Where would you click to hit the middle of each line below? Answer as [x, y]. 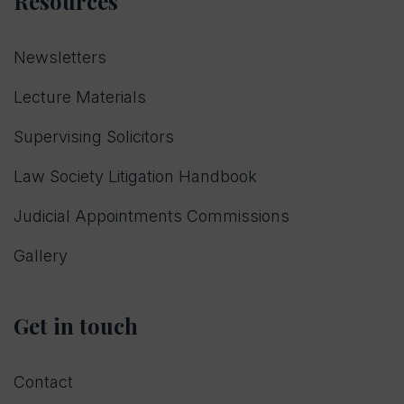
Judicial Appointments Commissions [151, 216]
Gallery [41, 256]
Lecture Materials [80, 97]
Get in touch [76, 326]
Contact [43, 382]
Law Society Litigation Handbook [135, 177]
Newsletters [60, 58]
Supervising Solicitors [94, 137]
